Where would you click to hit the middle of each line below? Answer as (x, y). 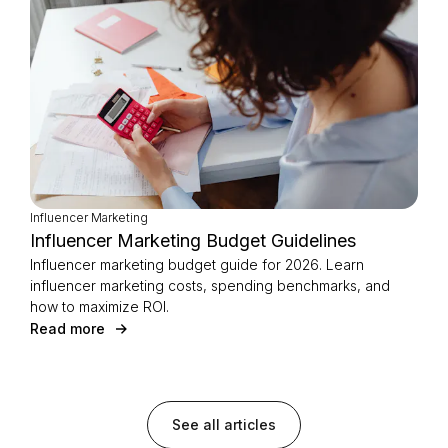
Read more (67, 328)
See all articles (224, 424)
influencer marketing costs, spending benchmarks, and (210, 285)
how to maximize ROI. (99, 306)
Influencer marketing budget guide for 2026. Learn (197, 264)
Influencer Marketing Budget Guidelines (193, 240)
